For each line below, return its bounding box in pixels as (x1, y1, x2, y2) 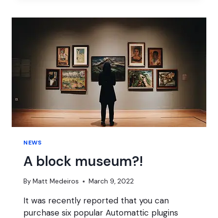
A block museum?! (23, 152, 143, 170)
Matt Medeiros (33, 177, 79, 186)
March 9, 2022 (89, 177, 134, 186)
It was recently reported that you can (23, 195, 169, 206)
